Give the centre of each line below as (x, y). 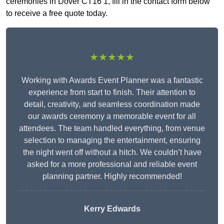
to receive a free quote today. (57, 13)
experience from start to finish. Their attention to (112, 92)
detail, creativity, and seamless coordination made (112, 104)
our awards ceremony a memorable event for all (112, 116)
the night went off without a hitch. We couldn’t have (112, 152)
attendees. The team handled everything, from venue (112, 128)
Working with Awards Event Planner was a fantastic (112, 80)
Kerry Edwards (112, 209)
